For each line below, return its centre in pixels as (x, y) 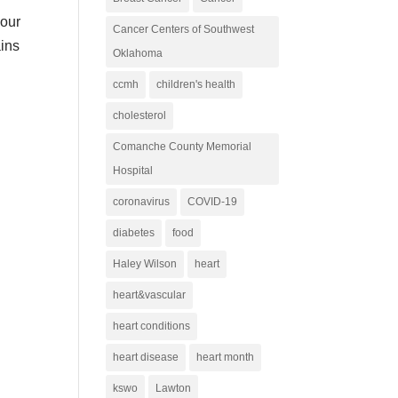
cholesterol (140, 115)
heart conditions (152, 326)
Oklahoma (138, 53)
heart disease (146, 357)
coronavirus (142, 202)
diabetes (134, 233)
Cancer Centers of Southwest (184, 29)
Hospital (133, 171)
